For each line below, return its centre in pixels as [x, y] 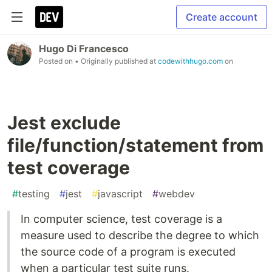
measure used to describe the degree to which [140, 235]
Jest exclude [64, 123]
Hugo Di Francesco [84, 49]
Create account [222, 17]
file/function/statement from [135, 145]
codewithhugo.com [190, 61]
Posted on [57, 61]
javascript [120, 194]
